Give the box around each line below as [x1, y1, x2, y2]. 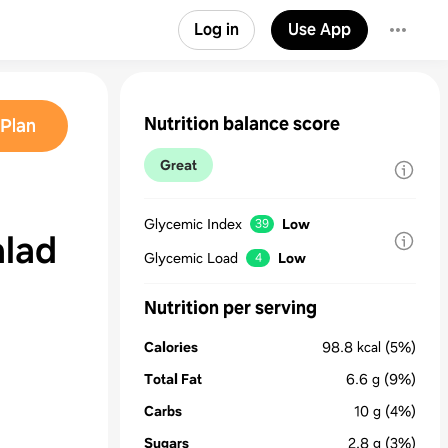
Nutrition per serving [144, 296, 317, 320]
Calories [144, 338, 198, 356]
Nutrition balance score [144, 112, 340, 136]
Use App [288, 19, 351, 40]
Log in [194, 19, 239, 40]
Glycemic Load [144, 249, 238, 267]
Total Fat [144, 370, 202, 388]
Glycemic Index [144, 215, 242, 233]
